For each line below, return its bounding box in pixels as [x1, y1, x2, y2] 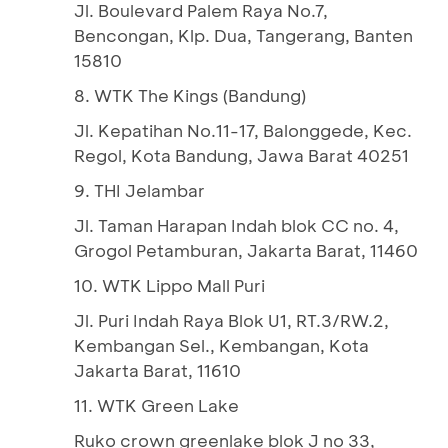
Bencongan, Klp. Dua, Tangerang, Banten [74, 24, 413, 46]
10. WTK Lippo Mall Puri [74, 274, 265, 296]
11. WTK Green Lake [74, 394, 239, 416]
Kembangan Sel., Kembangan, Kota [74, 334, 369, 356]
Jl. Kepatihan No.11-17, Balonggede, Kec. [74, 119, 412, 141]
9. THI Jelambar [74, 179, 205, 201]
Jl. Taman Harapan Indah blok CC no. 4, [74, 214, 399, 236]
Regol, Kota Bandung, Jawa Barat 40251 [74, 144, 409, 166]
